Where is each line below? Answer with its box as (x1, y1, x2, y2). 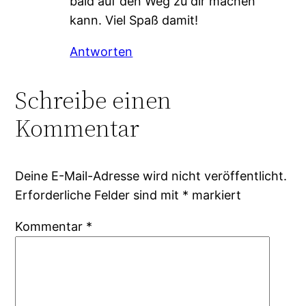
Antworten (70, 44, 133, 59)
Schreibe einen (15, 83, 172, 117)
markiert (189, 188, 242, 203)
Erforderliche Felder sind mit (15, 188, 183, 203)
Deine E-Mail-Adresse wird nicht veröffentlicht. (15, 169, 288, 184)
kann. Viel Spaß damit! (70, 13, 199, 28)
